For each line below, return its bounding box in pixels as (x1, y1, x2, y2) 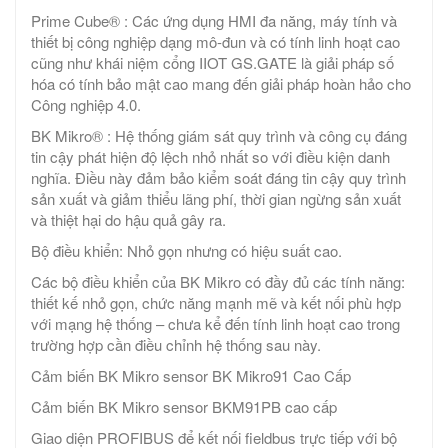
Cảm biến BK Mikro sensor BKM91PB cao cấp (31, 396, 337, 418)
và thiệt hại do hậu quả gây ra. (31, 209, 226, 231)
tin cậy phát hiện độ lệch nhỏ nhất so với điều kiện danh (31, 146, 390, 168)
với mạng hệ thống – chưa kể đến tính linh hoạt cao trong (31, 313, 400, 335)
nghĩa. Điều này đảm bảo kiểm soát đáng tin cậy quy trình (31, 167, 406, 189)
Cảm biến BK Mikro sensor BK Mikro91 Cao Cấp (31, 365, 351, 387)
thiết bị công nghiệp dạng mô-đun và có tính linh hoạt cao (31, 31, 400, 53)
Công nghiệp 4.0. (31, 94, 141, 116)
